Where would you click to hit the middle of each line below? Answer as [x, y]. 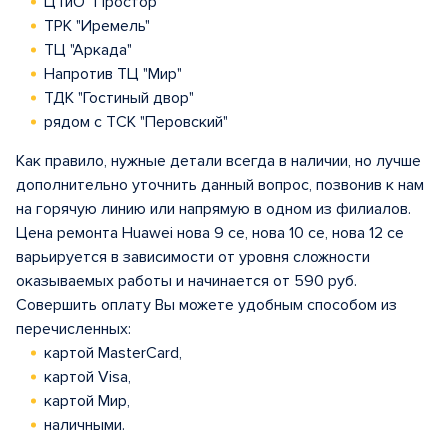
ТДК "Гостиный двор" [119, 98]
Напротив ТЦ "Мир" [113, 74]
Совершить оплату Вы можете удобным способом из [206, 305]
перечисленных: [73, 329]
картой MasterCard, [113, 353]
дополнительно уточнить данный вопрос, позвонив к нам [220, 185]
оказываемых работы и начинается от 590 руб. [186, 281]
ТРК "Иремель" [97, 26]
